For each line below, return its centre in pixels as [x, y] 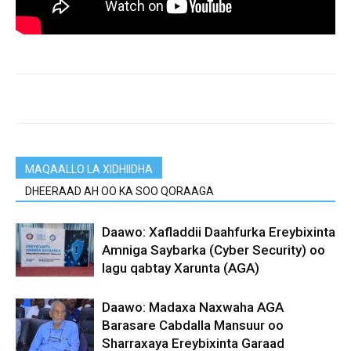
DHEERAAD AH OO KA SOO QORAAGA [119, 191]
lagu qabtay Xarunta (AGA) [181, 268]
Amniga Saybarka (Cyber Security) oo [213, 250]
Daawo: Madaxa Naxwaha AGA [193, 307]
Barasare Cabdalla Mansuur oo [193, 325]
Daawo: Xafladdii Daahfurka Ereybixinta [219, 232]
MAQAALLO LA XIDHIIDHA [89, 169]
